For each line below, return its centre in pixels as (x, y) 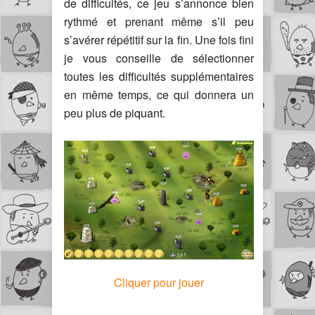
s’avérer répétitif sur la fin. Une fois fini (159, 40)
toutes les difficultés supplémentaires (159, 76)
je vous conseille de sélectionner (159, 58)
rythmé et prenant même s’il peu (159, 21)
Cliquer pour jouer (159, 283)
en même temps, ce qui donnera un (159, 95)
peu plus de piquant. (115, 113)
